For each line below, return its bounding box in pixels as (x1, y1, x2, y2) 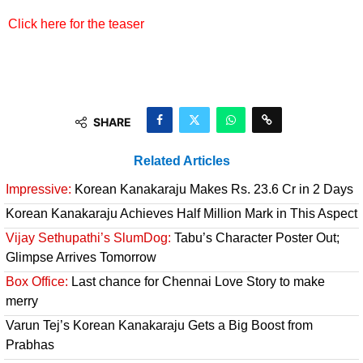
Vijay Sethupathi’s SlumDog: (6, 231, 171, 246)
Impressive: (6, 182, 71, 197)
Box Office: (6, 275, 68, 289)
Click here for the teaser (8, 17, 144, 32)
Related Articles (133, 154, 230, 169)
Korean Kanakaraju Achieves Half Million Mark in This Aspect (6, 207, 357, 221)
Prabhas (6, 338, 54, 352)
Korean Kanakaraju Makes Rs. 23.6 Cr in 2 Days (71, 182, 353, 197)
